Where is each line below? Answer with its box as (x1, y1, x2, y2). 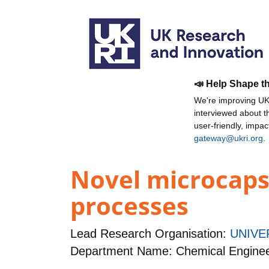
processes (70, 189, 189, 223)
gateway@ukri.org (194, 133, 263, 143)
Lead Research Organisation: (70, 227, 230, 241)
